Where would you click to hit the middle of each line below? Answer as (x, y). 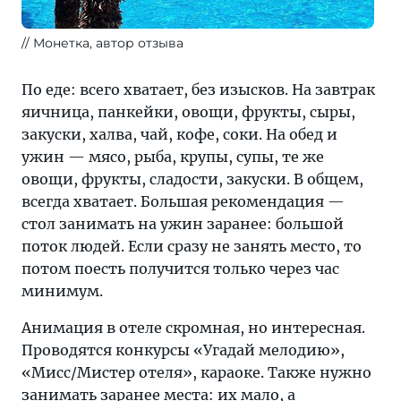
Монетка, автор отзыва (108, 43)
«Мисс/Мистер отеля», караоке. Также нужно (196, 372)
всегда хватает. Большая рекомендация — (183, 201)
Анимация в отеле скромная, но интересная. (193, 328)
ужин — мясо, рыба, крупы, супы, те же (173, 157)
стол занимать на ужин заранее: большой (183, 224)
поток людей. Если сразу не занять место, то (192, 246)
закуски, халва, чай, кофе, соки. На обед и (179, 134)
